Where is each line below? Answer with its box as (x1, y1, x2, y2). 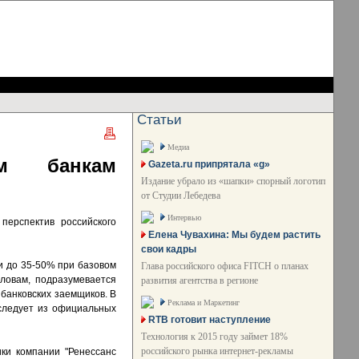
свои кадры (141, 244, 196, 255)
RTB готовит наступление (148, 314, 271, 325)
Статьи (137, 112, 182, 127)
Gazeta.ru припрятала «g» (148, 159, 270, 170)
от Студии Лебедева (141, 190, 220, 201)
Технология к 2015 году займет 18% (141, 331, 288, 342)
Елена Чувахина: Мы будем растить (148, 229, 321, 240)
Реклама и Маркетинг (167, 298, 240, 307)
